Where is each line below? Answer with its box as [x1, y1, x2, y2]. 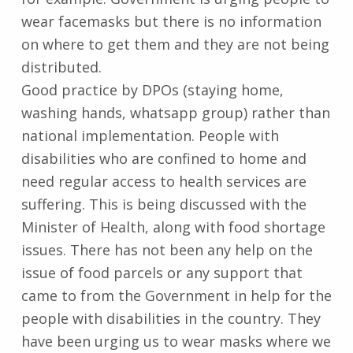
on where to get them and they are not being [20, 35, 329, 54]
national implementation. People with [20, 126, 279, 146]
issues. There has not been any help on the [20, 240, 313, 260]
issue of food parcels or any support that [20, 263, 303, 283]
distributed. [20, 58, 102, 77]
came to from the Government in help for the [20, 286, 332, 306]
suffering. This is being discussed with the [20, 195, 307, 214]
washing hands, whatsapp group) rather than [20, 103, 330, 123]
